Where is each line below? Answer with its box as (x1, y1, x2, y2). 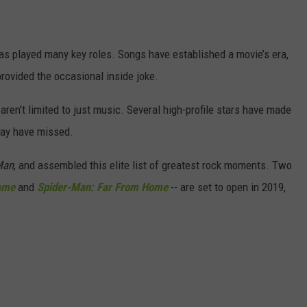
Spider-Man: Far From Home (37, 180, 168, 195)
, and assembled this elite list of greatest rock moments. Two (14, 158, 292, 173)
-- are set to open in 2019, (168, 180, 286, 195)
